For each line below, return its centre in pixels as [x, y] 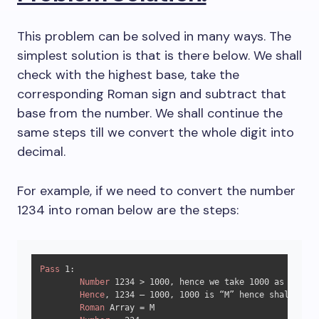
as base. [292, 282]
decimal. [41, 152]
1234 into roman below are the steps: [128, 210]
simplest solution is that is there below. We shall [159, 56]
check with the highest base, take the [128, 75]
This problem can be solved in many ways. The [154, 36]
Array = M [130, 308]
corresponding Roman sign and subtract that [152, 94]
